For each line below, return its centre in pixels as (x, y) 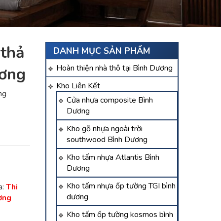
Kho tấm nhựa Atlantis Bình (113, 157)
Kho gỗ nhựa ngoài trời (105, 129)
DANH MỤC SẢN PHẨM (102, 51)
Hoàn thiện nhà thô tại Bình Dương (114, 68)
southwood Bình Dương (107, 140)
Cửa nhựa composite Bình (110, 100)
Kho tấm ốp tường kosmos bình (120, 215)
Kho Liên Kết (78, 86)
